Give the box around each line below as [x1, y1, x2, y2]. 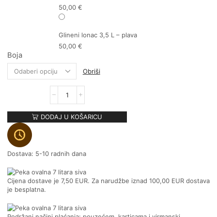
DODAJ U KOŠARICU [41, 112, 103, 121]
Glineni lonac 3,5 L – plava [58, 31, 137, 39]
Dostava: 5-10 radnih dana [7, 149, 86, 157]
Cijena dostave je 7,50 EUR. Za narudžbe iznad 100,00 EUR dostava [7, 176, 210, 185]
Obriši [82, 67, 100, 75]
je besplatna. [7, 185, 46, 193]
